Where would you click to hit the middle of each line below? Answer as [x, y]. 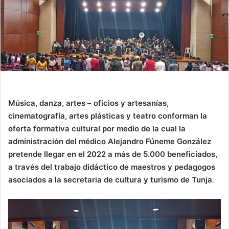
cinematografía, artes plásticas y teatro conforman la [108, 116]
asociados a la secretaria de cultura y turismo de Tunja [110, 180]
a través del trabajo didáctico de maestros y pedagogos [112, 167]
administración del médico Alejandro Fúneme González [110, 142]
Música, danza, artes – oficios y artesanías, [88, 103]
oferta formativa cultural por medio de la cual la [97, 129]
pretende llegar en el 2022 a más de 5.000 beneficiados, [113, 154]
